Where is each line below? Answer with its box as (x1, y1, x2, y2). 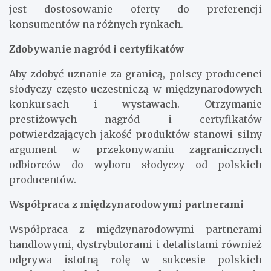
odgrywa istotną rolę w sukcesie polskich (9, 253, 262, 266)
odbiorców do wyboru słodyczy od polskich (9, 158, 262, 171)
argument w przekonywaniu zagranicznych (9, 143, 262, 155)
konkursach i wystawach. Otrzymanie (9, 97, 262, 110)
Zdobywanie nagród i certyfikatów (9, 42, 184, 55)
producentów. (9, 173, 76, 186)
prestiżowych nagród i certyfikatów (9, 113, 262, 125)
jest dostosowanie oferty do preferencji (9, 2, 262, 15)
